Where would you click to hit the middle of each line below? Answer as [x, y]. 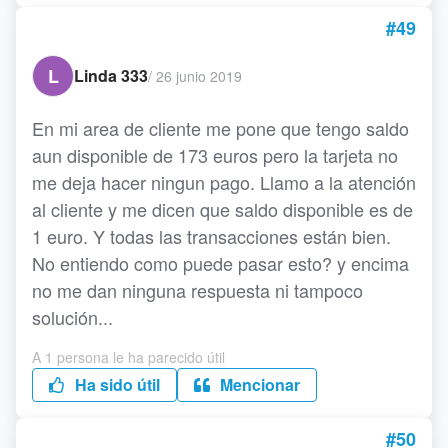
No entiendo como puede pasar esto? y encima [220, 263]
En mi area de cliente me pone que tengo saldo [220, 128]
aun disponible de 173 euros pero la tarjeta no [215, 155]
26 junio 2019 [199, 75]
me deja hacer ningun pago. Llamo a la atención [224, 182]
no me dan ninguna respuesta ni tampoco [197, 290]
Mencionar [258, 384]
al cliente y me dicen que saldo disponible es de [222, 209]
